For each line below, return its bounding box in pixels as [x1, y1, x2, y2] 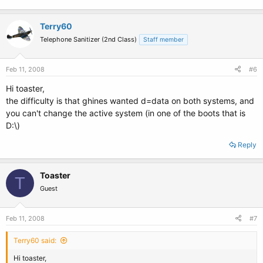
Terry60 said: [14, 236, 56, 245]
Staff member [143, 36, 184, 43]
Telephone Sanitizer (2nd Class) [40, 35, 137, 43]
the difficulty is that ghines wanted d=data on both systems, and [6, 96, 254, 106]
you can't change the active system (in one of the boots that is [6, 108, 245, 118]
